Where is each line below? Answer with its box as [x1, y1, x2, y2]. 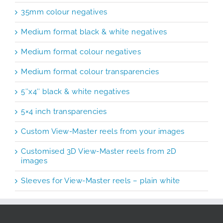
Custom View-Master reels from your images [21, 127, 185, 136]
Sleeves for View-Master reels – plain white [21, 176, 180, 186]
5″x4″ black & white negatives [21, 87, 130, 97]
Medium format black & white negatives [21, 27, 167, 37]
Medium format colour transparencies [21, 67, 159, 77]
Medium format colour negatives [21, 47, 141, 57]
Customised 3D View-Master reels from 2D [21, 147, 177, 156]
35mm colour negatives [21, 7, 108, 17]
